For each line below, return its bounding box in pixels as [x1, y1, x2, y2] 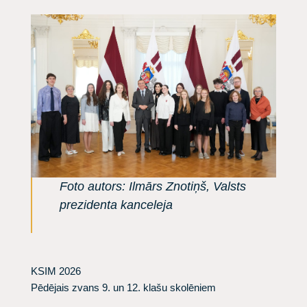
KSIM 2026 [31, 265, 81, 278]
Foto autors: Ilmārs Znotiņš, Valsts [60, 180, 246, 194]
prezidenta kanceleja [60, 198, 173, 212]
